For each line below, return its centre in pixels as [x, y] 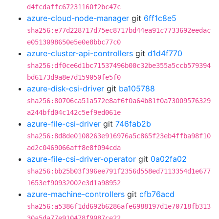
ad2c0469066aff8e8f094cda [74, 148]
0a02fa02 [169, 159]
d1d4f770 [165, 53]
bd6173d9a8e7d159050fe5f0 [74, 77]
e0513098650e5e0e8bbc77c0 [74, 42]
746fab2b [133, 124]
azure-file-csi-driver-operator [81, 159]
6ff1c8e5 [160, 18]
